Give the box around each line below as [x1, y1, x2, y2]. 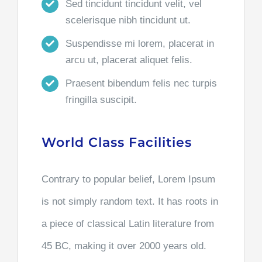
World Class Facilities [41, 135, 192, 151]
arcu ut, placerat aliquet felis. [65, 54, 192, 65]
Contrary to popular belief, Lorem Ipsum [41, 174, 215, 185]
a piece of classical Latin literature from [41, 218, 214, 230]
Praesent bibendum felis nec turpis [65, 77, 217, 89]
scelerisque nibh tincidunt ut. [65, 14, 191, 26]
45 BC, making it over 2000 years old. [41, 240, 206, 252]
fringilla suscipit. [65, 94, 137, 105]
